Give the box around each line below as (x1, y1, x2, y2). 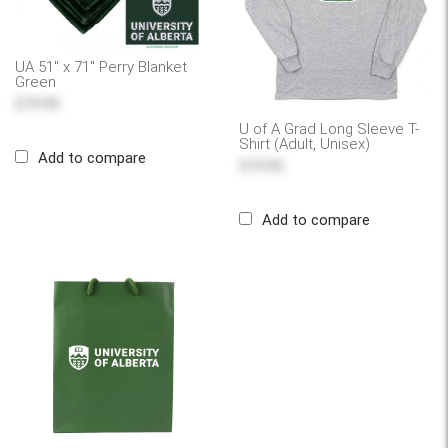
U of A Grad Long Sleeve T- (239, 119, 419, 138)
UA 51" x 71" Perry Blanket (15, 57, 187, 76)
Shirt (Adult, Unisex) (239, 134, 370, 153)
